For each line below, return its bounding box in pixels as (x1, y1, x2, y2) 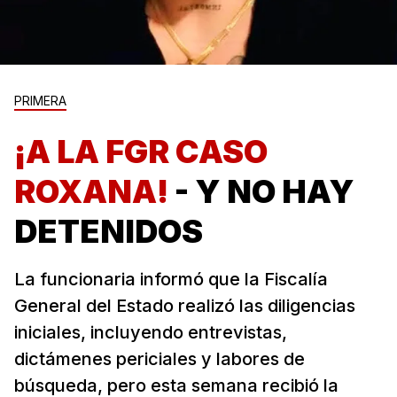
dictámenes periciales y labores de (14, 348, 305, 370)
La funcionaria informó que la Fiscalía (14, 269, 328, 291)
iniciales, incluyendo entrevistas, (14, 322, 287, 344)
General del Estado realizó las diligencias (14, 295, 355, 317)
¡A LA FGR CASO (14, 132, 268, 172)
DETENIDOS (14, 212, 203, 252)
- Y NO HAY (175, 172, 354, 212)
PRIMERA (14, 93, 66, 109)
